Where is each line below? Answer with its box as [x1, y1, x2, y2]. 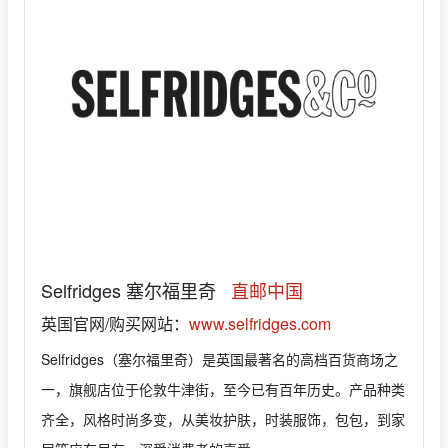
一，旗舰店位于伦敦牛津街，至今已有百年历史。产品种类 [41, 379, 405, 399]
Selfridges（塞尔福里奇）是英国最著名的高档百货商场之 [41, 349, 398, 369]
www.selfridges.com [189, 312, 331, 335]
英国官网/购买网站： [41, 312, 189, 335]
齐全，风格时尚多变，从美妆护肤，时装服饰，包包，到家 [41, 409, 405, 429]
